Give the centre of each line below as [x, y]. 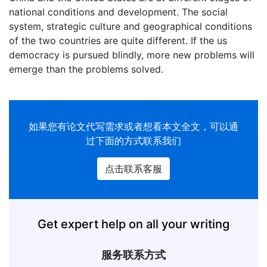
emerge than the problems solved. [86, 69]
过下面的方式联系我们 [133, 141]
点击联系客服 [133, 169]
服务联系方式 [133, 255]
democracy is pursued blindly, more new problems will [132, 55]
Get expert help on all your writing [133, 224]
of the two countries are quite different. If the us [118, 41]
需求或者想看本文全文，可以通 [172, 126]
